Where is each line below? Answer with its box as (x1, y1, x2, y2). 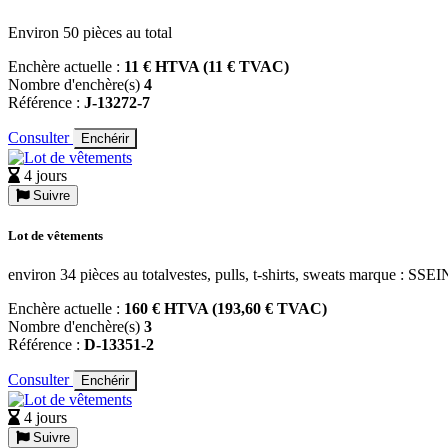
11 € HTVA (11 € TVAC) (124, 57, 289, 75)
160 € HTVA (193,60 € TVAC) (124, 300, 327, 318)
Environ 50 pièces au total (8, 23, 172, 41)
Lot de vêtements (8, 228, 103, 244)
